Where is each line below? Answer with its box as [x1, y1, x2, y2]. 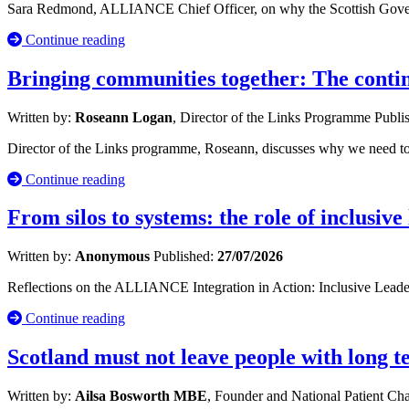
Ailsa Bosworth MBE [75, 388, 207, 404]
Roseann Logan [75, 109, 173, 125]
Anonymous [75, 248, 150, 265]
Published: [153, 248, 217, 265]
